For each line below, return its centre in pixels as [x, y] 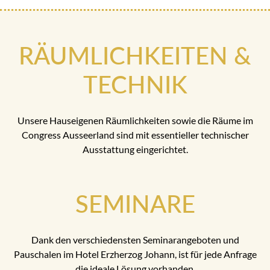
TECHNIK [135, 84]
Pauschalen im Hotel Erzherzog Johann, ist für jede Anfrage [135, 254]
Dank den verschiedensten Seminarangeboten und [135, 239]
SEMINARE [135, 203]
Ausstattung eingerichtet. [135, 149]
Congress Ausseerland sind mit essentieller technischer [135, 134]
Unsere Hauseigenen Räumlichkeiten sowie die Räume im [135, 120]
